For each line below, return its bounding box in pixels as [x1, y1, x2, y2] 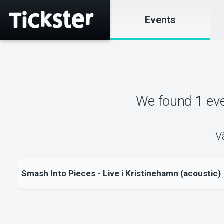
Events [144, 14, 176, 26]
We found [135, 92, 195, 109]
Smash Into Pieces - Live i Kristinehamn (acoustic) [21, 168, 221, 179]
